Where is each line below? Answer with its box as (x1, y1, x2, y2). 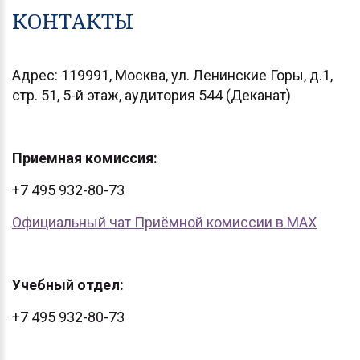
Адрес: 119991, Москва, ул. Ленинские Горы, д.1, (12, 67, 333, 84)
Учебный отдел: (12, 276, 124, 293)
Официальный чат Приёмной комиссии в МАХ (12, 214, 317, 231)
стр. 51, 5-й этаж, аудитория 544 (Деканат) (12, 87, 291, 104)
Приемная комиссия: (12, 149, 157, 166)
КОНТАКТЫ (12, 6, 133, 35)
